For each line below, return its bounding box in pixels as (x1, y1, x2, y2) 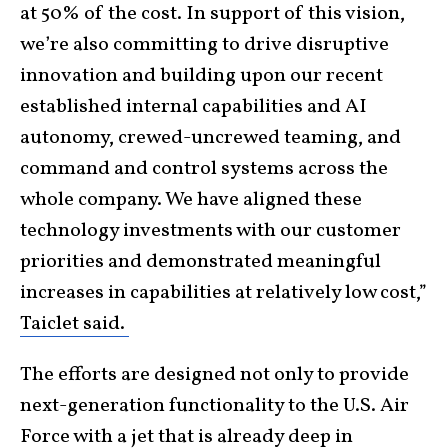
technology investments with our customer (20, 217, 401, 245)
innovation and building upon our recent (20, 62, 383, 90)
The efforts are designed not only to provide (20, 361, 409, 389)
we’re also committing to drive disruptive (20, 31, 389, 59)
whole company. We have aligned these (20, 186, 362, 214)
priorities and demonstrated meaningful (20, 248, 381, 276)
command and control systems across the (20, 155, 388, 183)
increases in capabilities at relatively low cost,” (20, 279, 427, 307)
